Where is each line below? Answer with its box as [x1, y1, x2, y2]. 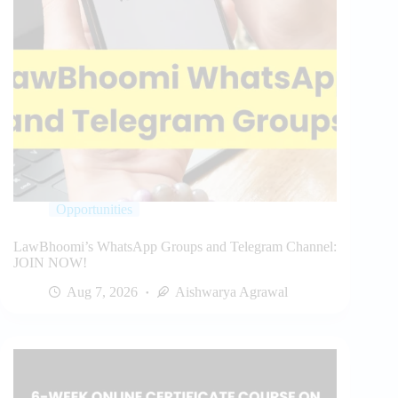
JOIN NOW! [13, 254, 87, 270]
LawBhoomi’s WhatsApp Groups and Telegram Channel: [13, 238, 337, 254]
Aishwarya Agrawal [175, 283, 288, 299]
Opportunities [56, 201, 132, 217]
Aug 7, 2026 [67, 283, 138, 299]
